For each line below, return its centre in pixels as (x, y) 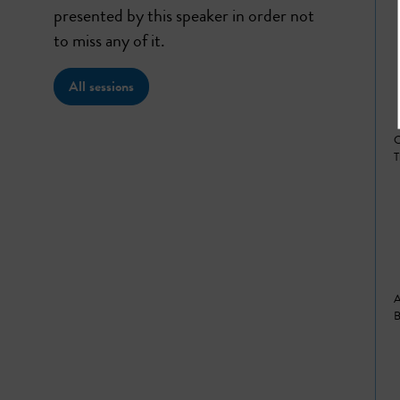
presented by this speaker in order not (184, 16)
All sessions (101, 87)
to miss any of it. (109, 41)
